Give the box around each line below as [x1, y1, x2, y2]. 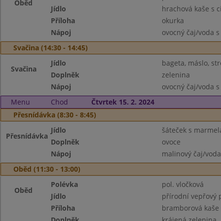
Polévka [51, 180, 78, 189]
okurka [161, 16, 184, 25]
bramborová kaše [161, 203, 219, 213]
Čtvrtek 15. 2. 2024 [91, 97, 154, 107]
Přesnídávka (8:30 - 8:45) [13, 110, 96, 119]
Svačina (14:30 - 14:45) [13, 43, 88, 52]
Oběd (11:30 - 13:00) [13, 164, 80, 174]
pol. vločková [161, 180, 204, 189]
